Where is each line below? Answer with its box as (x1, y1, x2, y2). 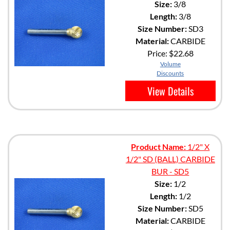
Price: (147, 48, 169, 58)
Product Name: (131, 141, 186, 151)
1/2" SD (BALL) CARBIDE (125, 154, 215, 164)
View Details (147, 83, 194, 99)
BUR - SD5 (151, 166, 189, 176)
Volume (160, 60, 181, 68)
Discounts (157, 69, 184, 77)
